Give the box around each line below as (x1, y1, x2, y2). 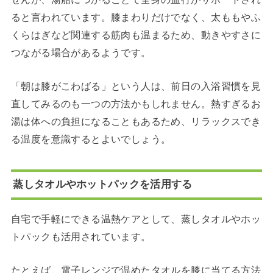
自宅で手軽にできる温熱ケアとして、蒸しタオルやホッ (10, 213, 261, 225)
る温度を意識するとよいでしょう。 (10, 133, 171, 144)
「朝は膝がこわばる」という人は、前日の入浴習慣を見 (10, 80, 261, 91)
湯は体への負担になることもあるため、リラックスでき (10, 115, 261, 127)
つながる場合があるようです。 (10, 46, 151, 58)
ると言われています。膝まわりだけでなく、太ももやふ (10, 11, 261, 23)
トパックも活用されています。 (10, 231, 151, 243)
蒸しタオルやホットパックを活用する (13, 178, 193, 191)
